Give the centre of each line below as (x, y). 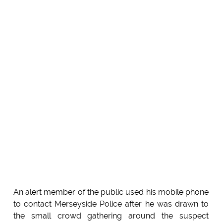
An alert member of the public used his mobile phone (111, 192)
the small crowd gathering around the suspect (111, 216)
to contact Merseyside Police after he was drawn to (111, 204)
